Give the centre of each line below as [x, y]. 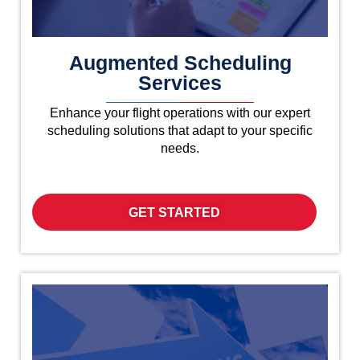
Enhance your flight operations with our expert [180, 113]
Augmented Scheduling [180, 62]
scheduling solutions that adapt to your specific [180, 131]
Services [180, 82]
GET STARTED [175, 213]
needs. [180, 149]
